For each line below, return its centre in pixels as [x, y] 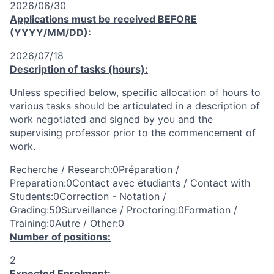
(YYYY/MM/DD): [50, 32]
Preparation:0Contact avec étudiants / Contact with [130, 183]
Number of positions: [60, 237]
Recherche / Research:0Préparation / [94, 169]
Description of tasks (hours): [79, 69]
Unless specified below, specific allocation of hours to [135, 92]
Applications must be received [84, 19]
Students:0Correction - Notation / [88, 196]
